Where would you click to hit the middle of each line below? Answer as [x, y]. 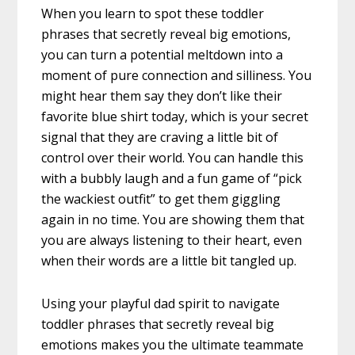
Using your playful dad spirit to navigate [161, 303]
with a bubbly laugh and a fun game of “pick [172, 178]
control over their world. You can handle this [173, 157]
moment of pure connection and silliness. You [177, 75]
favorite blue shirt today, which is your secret [175, 116]
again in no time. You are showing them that [173, 219]
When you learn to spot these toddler [153, 13]
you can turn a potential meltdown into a [162, 54]
